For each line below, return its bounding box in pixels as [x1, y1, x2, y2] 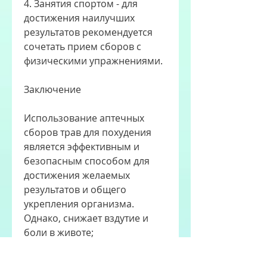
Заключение [24, 83, 81, 97]
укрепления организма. [24, 197, 134, 211]
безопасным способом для [24, 154, 150, 168]
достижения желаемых [24, 169, 130, 182]
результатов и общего [24, 183, 126, 197]
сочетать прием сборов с [24, 40, 141, 54]
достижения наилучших [24, 11, 135, 25]
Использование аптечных [24, 111, 144, 125]
